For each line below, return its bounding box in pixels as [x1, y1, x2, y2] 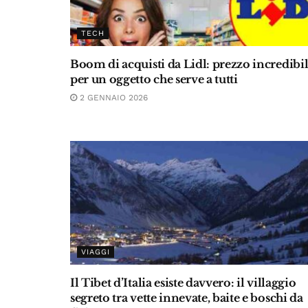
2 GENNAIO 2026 [77, 93, 148, 102]
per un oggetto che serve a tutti [70, 72, 238, 86]
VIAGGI [81, 247, 110, 256]
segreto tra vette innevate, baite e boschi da [70, 291, 303, 305]
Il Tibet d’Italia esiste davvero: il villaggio [70, 276, 296, 289]
